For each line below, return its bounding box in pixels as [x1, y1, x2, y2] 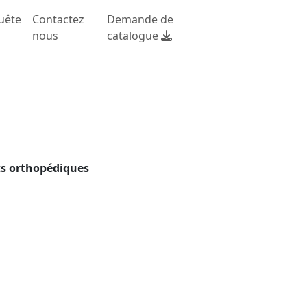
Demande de [107, 12, 174, 27]
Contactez [32, 12, 84, 27]
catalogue [107, 28, 162, 43]
